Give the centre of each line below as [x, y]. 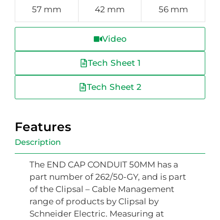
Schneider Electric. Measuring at [97, 214]
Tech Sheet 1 [114, 63]
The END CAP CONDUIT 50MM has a [104, 165]
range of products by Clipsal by [94, 202]
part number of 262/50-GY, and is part [108, 177]
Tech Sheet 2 [114, 87]
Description [38, 142]
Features [43, 127]
